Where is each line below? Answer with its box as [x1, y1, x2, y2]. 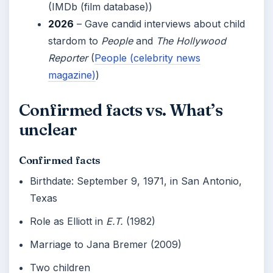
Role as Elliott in [30, 215, 107, 227]
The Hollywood [156, 35, 226, 47]
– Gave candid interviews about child [74, 18, 245, 30]
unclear [19, 119, 77, 140]
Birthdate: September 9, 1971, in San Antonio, [30, 175, 243, 187]
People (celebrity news [94, 52, 200, 64]
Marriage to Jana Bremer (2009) [30, 238, 182, 250]
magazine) [48, 69, 96, 81]
